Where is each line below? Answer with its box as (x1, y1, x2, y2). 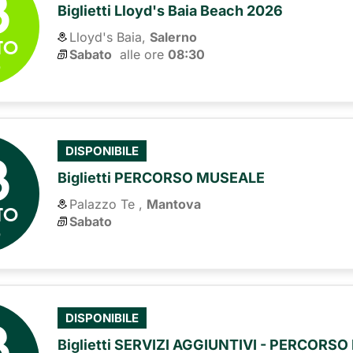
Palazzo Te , (69, 195, 143, 212)
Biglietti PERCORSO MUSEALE (58, 169, 266, 186)
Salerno (150, 29, 198, 46)
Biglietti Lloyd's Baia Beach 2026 (58, 2, 284, 20)
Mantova (147, 195, 202, 212)
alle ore (112, 46, 169, 63)
